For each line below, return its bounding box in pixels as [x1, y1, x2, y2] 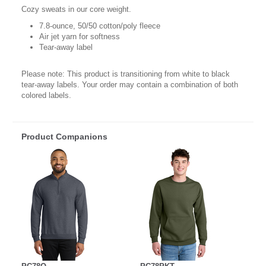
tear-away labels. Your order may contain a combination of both [21, 80, 238, 89]
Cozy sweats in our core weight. [21, 5, 131, 14]
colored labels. [21, 90, 71, 100]
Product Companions [21, 132, 107, 142]
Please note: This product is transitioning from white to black [21, 69, 230, 78]
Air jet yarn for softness [39, 31, 120, 41]
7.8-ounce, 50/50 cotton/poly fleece [39, 21, 160, 30]
